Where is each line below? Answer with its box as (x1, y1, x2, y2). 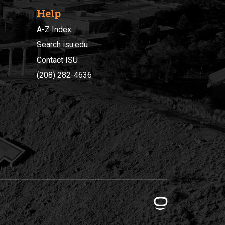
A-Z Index (37, 24, 71, 34)
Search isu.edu (37, 40, 88, 50)
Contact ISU (37, 55, 78, 65)
